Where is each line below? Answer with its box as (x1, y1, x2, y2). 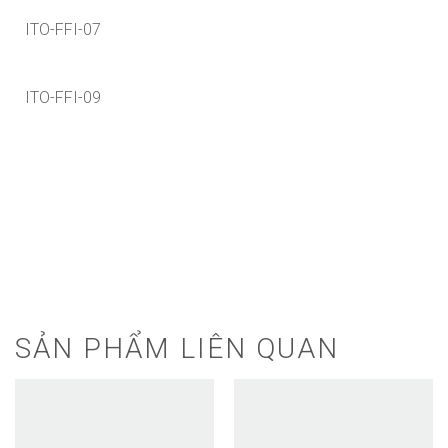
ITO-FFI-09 (25, 87, 101, 107)
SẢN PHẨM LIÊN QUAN (15, 331, 339, 365)
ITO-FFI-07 (25, 19, 101, 39)
